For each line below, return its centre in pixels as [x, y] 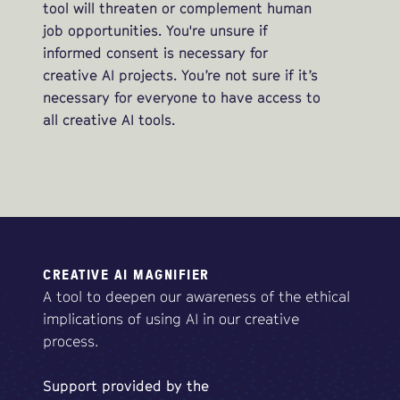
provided [132, 386]
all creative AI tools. [109, 120]
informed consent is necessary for [155, 53]
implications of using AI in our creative [171, 319]
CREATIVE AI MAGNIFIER [126, 275]
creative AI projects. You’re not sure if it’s [180, 75]
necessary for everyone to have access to [182, 98]
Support [70, 386]
